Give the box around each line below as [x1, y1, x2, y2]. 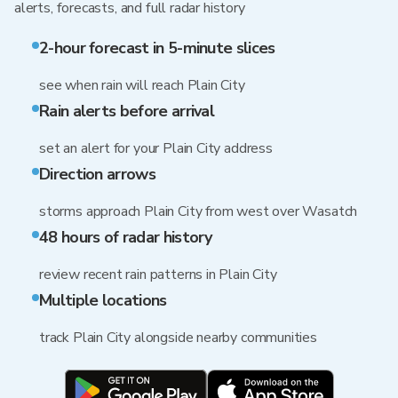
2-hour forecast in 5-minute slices [39, 37, 275, 59]
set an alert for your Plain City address [39, 139, 273, 158]
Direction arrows [39, 163, 155, 185]
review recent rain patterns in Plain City [39, 265, 277, 284]
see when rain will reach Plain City [39, 76, 245, 95]
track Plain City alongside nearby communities [39, 328, 317, 347]
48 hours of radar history [39, 227, 212, 248]
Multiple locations [39, 290, 167, 311]
